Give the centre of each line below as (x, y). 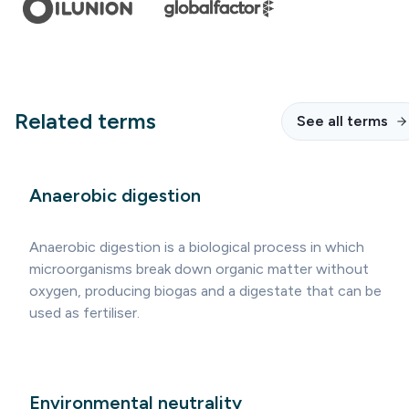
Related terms (85, 121)
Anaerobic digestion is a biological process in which (197, 247)
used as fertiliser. (84, 313)
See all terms (342, 121)
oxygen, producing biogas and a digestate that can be (205, 291)
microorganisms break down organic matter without (199, 269)
